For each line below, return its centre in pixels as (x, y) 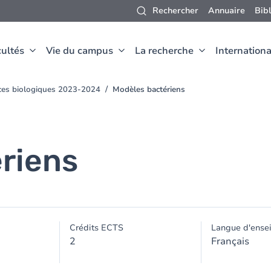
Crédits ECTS (97, 228)
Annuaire (227, 11)
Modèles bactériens (149, 90)
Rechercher (175, 11)
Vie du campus (80, 51)
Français (230, 241)
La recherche (164, 51)
